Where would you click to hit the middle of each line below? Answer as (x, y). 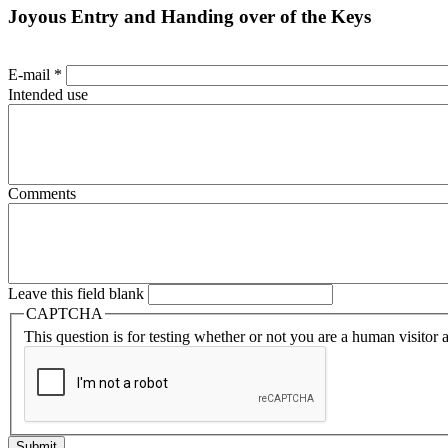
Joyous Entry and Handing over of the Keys (189, 17)
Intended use (48, 94)
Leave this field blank (78, 293)
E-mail (31, 74)
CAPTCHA (64, 313)
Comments (42, 193)
